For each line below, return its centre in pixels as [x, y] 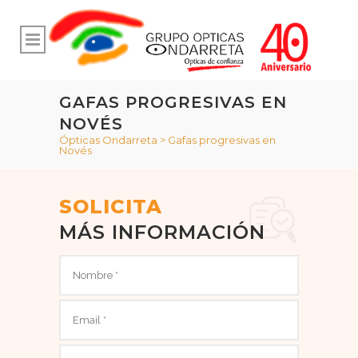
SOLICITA [111, 207]
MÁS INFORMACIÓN [162, 232]
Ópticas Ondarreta [108, 140]
